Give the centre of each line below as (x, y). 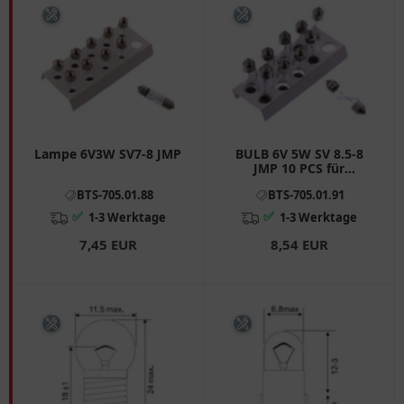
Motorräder (299, 182)
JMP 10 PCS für (299, 168)
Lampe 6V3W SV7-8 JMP (108, 153)
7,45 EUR (108, 244)
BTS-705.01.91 (306, 194)
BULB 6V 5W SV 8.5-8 (299, 153)
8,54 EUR (299, 244)
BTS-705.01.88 (115, 194)
